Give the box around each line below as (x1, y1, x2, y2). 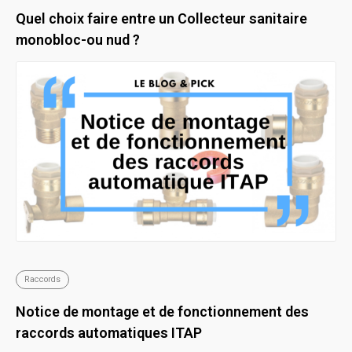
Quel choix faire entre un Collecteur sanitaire (16, 9, 307, 27)
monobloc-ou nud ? (16, 31, 140, 48)
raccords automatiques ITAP (16, 324, 202, 341)
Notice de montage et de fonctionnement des (16, 303, 309, 320)
